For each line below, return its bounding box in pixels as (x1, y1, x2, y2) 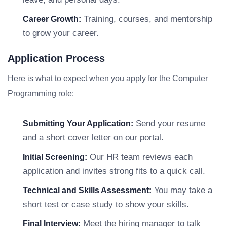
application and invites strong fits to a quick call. (23, 166, 205, 176)
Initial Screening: (23, 153, 87, 161)
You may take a (152, 185, 212, 195)
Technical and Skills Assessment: (23, 186, 152, 195)
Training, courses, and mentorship (81, 14, 212, 24)
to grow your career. (23, 28, 99, 38)
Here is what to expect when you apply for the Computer (8, 74, 208, 83)
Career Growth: (23, 15, 81, 23)
